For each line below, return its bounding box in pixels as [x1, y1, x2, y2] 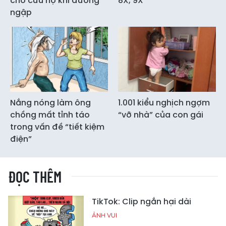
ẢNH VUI [92, 211, 117, 219]
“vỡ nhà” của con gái [118, 109, 203, 121]
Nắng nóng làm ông [10, 97, 91, 109]
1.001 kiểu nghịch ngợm [118, 97, 210, 109]
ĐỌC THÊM [8, 167, 62, 186]
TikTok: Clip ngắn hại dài [92, 196, 191, 208]
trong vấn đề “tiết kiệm [10, 121, 104, 133]
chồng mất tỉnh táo [10, 109, 90, 121]
